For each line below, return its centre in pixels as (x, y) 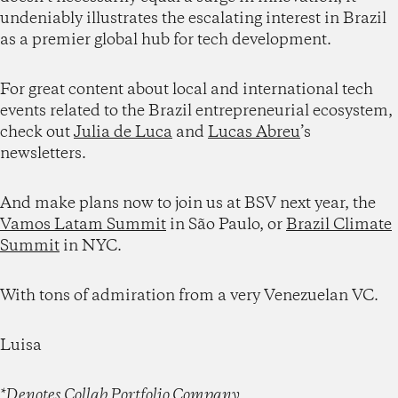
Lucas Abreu (254, 132)
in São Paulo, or (226, 224)
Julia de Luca (123, 132)
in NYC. (91, 246)
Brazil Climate (339, 224)
